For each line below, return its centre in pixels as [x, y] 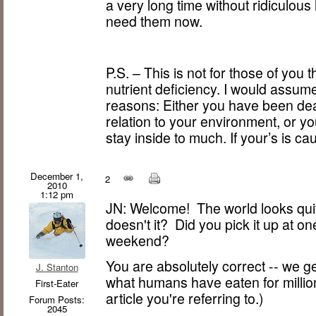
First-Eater [57, 283]
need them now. [154, 22]
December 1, [57, 176]
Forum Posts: [57, 299]
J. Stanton [57, 267]
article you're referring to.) [185, 299]
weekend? [138, 240]
